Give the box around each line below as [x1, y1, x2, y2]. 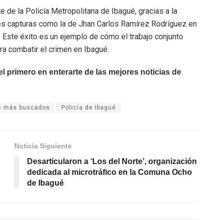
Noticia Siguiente [14, 141, 72, 150]
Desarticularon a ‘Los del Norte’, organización [27, 157, 197, 165]
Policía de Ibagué [61, 104, 116, 111]
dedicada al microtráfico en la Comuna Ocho [27, 167, 192, 176]
